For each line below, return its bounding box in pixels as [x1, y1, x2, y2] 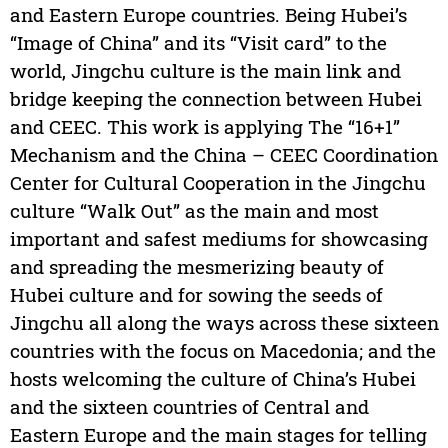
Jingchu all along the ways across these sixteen [9, 310, 439, 336]
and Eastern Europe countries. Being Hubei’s [9, 2, 407, 28]
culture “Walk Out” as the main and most [9, 198, 379, 224]
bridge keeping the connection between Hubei [9, 86, 422, 112]
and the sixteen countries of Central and [9, 394, 369, 420]
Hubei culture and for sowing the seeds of [9, 282, 383, 308]
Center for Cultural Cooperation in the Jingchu [9, 170, 426, 196]
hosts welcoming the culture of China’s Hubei [9, 366, 416, 392]
